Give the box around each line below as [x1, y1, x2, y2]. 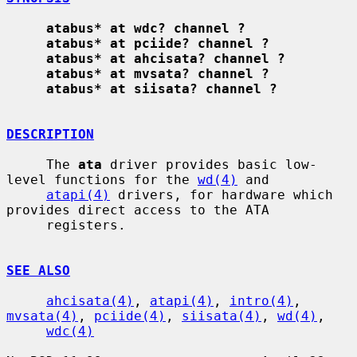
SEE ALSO [6, 262, 70, 278]
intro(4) [229, 292, 293, 308]
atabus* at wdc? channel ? [46, 20, 245, 36]
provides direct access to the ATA [6, 202, 269, 218]
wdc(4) [46, 323, 94, 339]
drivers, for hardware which [110, 186, 333, 202]
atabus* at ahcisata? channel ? [46, 50, 285, 66]
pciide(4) [94, 308, 166, 324]
